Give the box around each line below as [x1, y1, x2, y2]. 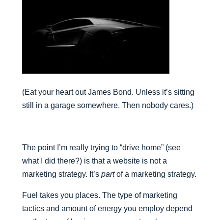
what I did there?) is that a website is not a [22, 157, 167, 165]
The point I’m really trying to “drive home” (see [22, 143, 181, 152]
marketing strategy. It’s [22, 170, 101, 178]
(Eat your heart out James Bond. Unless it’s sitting [22, 88, 194, 96]
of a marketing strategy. [114, 170, 196, 178]
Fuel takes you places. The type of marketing [22, 191, 177, 199]
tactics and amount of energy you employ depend [22, 204, 192, 213]
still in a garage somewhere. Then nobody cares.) [22, 101, 193, 110]
